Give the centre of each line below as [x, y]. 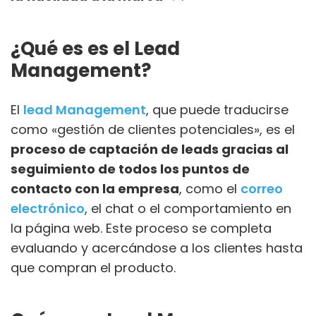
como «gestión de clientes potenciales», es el [153, 129]
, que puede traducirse [217, 109]
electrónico [48, 208]
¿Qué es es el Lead [95, 48]
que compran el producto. [93, 267]
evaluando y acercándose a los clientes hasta [157, 248]
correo [262, 188]
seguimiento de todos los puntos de [130, 169]
